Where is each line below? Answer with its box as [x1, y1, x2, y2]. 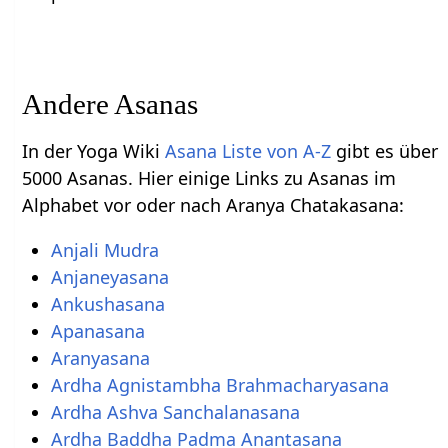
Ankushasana [50, 292, 165, 317]
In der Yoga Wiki [22, 139, 166, 164]
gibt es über [331, 139, 439, 164]
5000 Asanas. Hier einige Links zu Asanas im [22, 166, 397, 191]
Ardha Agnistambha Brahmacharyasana [50, 373, 389, 398]
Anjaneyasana [50, 265, 169, 290]
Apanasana [50, 319, 145, 344]
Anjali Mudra [50, 238, 159, 263]
